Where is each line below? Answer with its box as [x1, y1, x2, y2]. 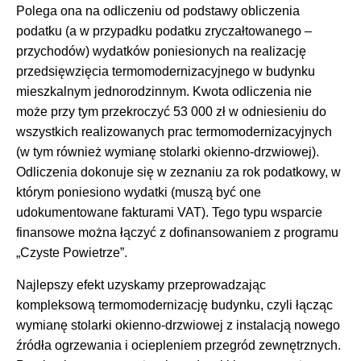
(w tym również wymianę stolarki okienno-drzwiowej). [16, 145, 319, 160]
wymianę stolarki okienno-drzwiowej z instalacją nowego [16, 317, 340, 332]
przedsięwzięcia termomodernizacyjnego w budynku [16, 64, 315, 79]
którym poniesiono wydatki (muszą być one [16, 185, 261, 200]
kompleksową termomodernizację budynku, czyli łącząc [16, 297, 333, 312]
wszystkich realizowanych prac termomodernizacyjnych [16, 125, 332, 139]
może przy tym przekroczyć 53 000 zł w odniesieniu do [16, 105, 326, 119]
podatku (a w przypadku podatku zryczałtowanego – [16, 24, 312, 39]
